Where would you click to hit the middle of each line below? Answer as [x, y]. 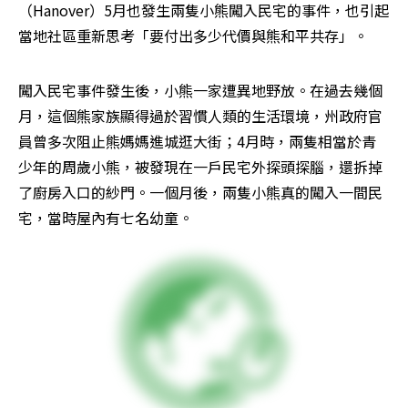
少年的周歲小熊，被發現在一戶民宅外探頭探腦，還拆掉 [200, 166]
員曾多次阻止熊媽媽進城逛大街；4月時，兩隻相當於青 [197, 141]
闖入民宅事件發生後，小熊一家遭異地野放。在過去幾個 [200, 90]
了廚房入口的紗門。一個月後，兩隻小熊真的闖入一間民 [200, 192]
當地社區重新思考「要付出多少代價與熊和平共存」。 [193, 35]
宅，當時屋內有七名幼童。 [106, 217]
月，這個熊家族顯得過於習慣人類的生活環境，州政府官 [200, 115]
